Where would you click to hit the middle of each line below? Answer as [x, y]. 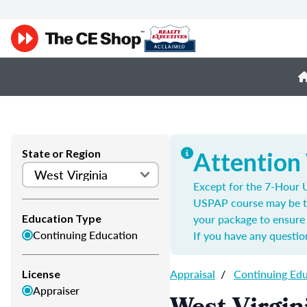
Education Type [62, 218]
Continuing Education [85, 235]
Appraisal [193, 274]
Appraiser [56, 290]
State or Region [61, 153]
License [41, 274]
